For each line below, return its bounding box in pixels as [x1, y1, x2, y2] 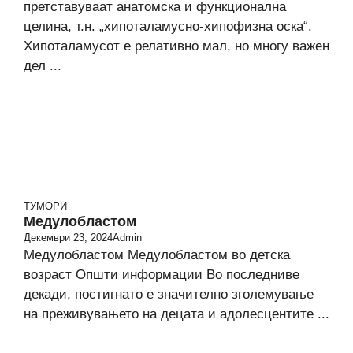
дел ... [24, 58, 61, 73]
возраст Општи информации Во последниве [24, 267, 299, 282]
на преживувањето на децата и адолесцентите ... [24, 307, 329, 321]
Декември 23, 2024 [24, 232, 113, 243]
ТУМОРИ [24, 200, 67, 212]
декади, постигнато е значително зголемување [24, 287, 314, 302]
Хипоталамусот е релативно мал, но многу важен [24, 39, 329, 54]
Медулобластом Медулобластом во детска [24, 247, 290, 262]
